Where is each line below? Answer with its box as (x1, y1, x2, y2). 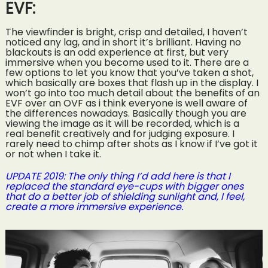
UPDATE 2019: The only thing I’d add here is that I (5, 169, 230, 184)
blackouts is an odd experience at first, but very (5, 45, 229, 60)
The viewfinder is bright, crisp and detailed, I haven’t (5, 25, 248, 39)
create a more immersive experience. (5, 200, 185, 214)
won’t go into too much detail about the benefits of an (5, 86, 260, 100)
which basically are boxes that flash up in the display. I (5, 76, 258, 90)
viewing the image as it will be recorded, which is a (5, 117, 239, 131)
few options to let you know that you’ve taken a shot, (5, 66, 254, 80)
